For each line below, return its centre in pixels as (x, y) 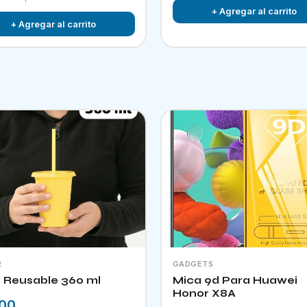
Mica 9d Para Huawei (197, 280)
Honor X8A (204, 293)
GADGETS (193, 263)
